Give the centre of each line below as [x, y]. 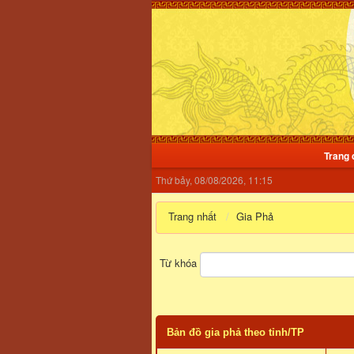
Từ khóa [180, 263]
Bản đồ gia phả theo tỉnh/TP [235, 332]
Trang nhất [192, 216]
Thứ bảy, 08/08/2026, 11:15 [214, 179]
